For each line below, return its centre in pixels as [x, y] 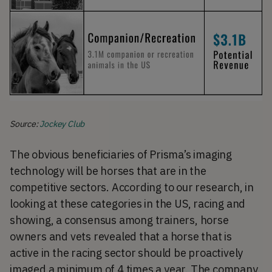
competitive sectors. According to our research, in [132, 187]
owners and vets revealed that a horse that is [121, 236]
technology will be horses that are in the [108, 171]
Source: [25, 124]
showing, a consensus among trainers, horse [119, 220]
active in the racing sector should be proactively [127, 253]
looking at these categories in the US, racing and [128, 203]
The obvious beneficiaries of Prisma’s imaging [121, 154]
